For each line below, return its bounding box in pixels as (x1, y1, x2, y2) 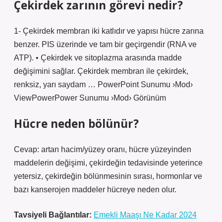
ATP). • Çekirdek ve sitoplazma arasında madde (14, 54, 182, 62)
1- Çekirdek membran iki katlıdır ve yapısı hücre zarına (14, 27, 204, 35)
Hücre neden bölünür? (14, 116, 139, 131)
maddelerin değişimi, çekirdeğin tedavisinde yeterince (14, 159, 203, 167)
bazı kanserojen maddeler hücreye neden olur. (14, 185, 176, 194)
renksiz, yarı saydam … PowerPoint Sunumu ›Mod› (14, 80, 193, 89)
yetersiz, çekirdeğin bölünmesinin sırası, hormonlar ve (14, 172, 202, 180)
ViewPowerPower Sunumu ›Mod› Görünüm (14, 94, 166, 102)
